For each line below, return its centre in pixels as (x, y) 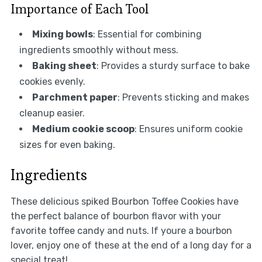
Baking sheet (64, 65)
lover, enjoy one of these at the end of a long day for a (131, 245)
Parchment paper (75, 97)
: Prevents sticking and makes (183, 97)
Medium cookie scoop (83, 129)
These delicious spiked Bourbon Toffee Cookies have (124, 201)
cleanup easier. (52, 113)
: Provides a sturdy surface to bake (173, 65)
